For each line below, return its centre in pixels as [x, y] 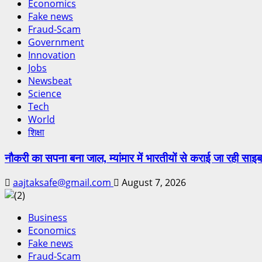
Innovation [52, 55]
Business [48, 218]
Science [45, 93]
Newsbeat [50, 80]
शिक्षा [36, 132]
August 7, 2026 [153, 183]
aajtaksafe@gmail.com [63, 183]
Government [56, 42]
